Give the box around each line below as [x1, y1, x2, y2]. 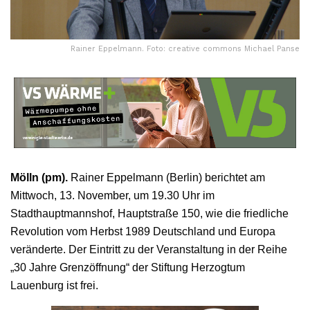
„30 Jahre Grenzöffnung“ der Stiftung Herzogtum [10, 261, 245, 273]
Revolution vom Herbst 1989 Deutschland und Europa [10, 225, 275, 237]
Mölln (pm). [10, 171, 68, 183]
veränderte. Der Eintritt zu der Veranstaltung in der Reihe [10, 243, 287, 255]
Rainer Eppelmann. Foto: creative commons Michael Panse [71, 44, 300, 53]
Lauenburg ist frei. [10, 279, 98, 291]
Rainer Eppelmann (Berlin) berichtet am [68, 171, 265, 183]
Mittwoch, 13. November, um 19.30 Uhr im [10, 189, 215, 201]
